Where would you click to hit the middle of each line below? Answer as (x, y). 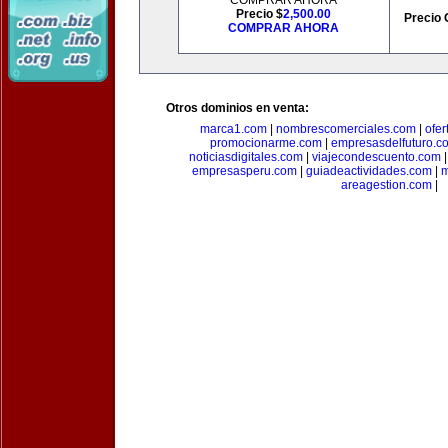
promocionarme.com (265, 143)
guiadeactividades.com (368, 171)
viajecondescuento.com (376, 157)
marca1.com (233, 129)
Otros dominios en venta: (237, 108)
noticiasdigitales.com (245, 157)
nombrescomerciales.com (345, 129)
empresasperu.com (244, 171)
